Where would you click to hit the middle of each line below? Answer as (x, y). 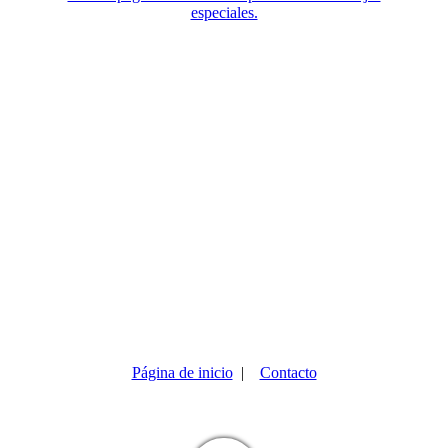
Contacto (288, 372)
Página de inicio (182, 372)
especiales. (224, 12)
